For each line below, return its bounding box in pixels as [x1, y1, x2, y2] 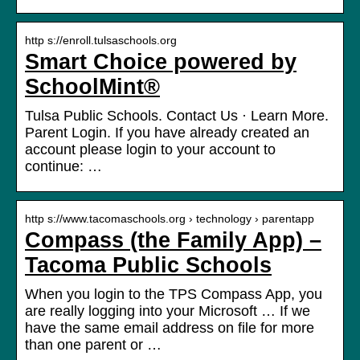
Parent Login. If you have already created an [25, 125, 309, 141]
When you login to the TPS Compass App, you [25, 286, 322, 303]
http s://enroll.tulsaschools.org [25, 34, 177, 47]
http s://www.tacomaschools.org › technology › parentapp [25, 212, 314, 226]
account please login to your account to [25, 141, 276, 158]
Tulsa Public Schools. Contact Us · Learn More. [25, 108, 329, 125]
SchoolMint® [25, 75, 160, 100]
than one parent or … [25, 337, 162, 354]
